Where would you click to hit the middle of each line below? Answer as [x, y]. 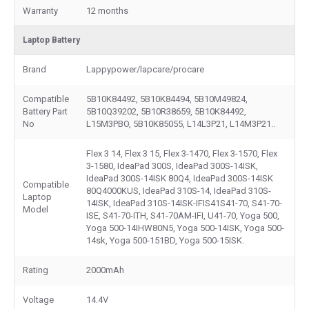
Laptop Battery [51, 40]
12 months [107, 10]
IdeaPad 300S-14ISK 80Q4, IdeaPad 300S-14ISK [180, 178]
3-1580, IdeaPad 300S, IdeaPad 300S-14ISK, [172, 166]
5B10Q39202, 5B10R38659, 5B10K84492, [166, 111]
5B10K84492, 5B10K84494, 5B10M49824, [167, 99]
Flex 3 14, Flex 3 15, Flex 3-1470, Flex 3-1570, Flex [182, 153]
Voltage [38, 299]
